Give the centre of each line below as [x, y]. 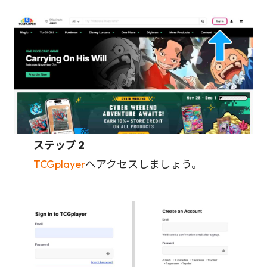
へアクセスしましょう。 [144, 164]
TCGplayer [59, 164]
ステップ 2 [59, 145]
